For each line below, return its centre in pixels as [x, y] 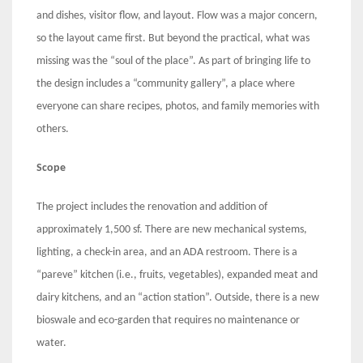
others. [53, 130]
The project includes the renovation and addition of [152, 207]
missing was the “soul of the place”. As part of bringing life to [173, 62]
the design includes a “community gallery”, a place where [166, 84]
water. [51, 344]
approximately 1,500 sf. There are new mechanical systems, [172, 230]
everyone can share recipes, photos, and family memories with [178, 107]
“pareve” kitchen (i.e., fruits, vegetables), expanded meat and [177, 275]
